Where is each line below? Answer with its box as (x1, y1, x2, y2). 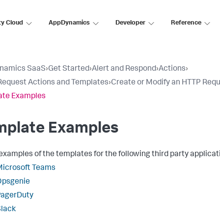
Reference (171, 20, 201, 27)
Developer (115, 20, 145, 27)
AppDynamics (49, 20, 90, 27)
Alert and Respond (92, 65, 156, 73)
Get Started (48, 65, 89, 73)
